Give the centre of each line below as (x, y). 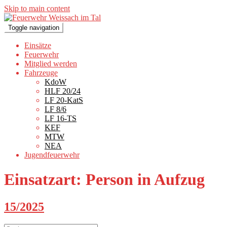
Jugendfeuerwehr (52, 155)
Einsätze (38, 45)
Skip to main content (37, 8)
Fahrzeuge (41, 73)
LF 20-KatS (64, 100)
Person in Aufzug (145, 180)
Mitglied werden (51, 64)
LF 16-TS (61, 118)
